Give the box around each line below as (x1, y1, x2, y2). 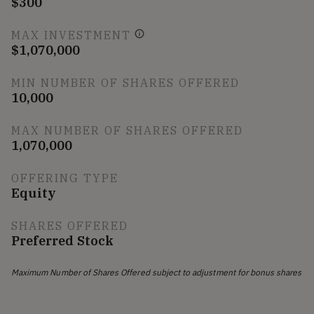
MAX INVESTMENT (11, 27, 131, 42)
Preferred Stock (11, 232, 114, 249)
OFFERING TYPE (11, 170, 118, 185)
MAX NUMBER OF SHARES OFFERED (11, 123, 243, 137)
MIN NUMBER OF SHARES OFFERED (11, 75, 240, 90)
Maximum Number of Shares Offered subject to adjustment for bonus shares (11, 266, 302, 278)
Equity (11, 184, 57, 201)
